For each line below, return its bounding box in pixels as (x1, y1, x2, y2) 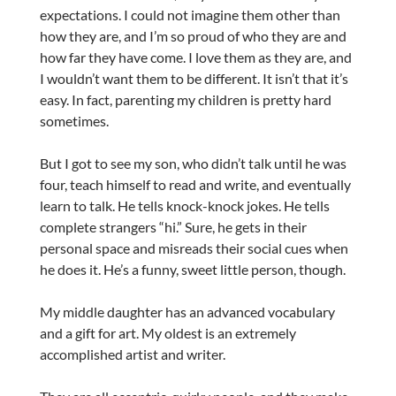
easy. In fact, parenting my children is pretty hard (39, 91, 331, 109)
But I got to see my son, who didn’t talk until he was (39, 155, 346, 172)
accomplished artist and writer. (39, 346, 225, 363)
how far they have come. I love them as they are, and (39, 49, 352, 66)
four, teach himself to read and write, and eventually (39, 176, 351, 194)
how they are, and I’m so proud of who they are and (39, 27, 346, 45)
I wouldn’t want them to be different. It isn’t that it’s (39, 70, 348, 88)
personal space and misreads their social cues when (39, 240, 348, 257)
